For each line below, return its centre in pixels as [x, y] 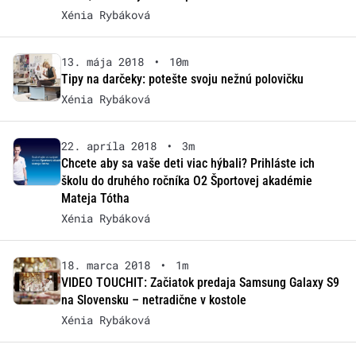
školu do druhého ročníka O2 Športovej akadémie [186, 181]
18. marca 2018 [105, 265]
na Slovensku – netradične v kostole [153, 300]
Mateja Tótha [95, 198]
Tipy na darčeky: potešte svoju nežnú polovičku [182, 79]
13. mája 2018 [102, 62]
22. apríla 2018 [108, 146]
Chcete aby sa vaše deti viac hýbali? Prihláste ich [188, 163]
